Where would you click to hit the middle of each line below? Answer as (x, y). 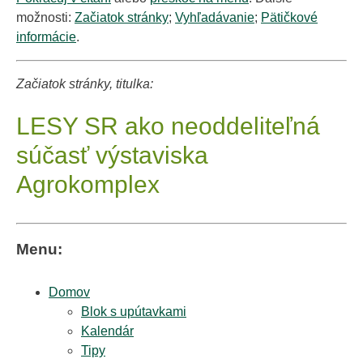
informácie (46, 37)
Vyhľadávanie (215, 18)
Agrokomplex (88, 184)
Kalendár (107, 331)
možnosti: (45, 18)
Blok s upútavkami (134, 311)
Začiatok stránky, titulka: (85, 84)
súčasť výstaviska (112, 154)
